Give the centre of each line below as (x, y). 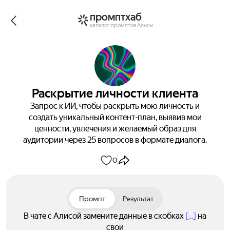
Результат (138, 199)
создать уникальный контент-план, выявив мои (115, 117)
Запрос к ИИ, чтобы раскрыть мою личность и (115, 106)
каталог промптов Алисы (121, 25)
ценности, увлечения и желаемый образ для (115, 129)
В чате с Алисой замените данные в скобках (104, 216)
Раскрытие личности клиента (115, 93)
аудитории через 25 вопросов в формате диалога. (115, 140)
